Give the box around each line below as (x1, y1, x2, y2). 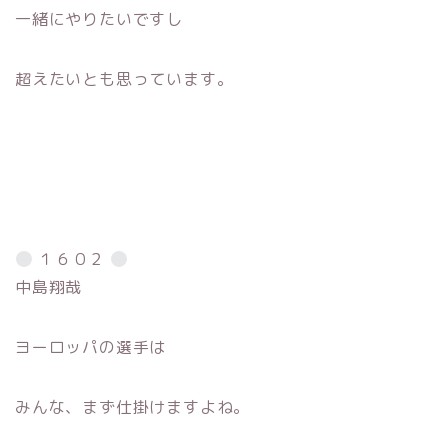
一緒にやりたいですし (15, 7, 183, 30)
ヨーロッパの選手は (15, 335, 167, 358)
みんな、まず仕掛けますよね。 (15, 395, 251, 418)
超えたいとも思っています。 (15, 67, 234, 90)
